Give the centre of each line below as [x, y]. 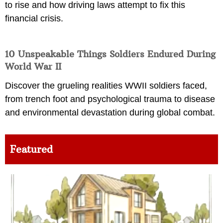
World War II [33, 66]
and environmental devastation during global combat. [110, 112]
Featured [31, 149]
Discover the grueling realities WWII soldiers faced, [106, 85]
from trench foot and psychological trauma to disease [110, 99]
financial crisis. [34, 18]
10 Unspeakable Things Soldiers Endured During [110, 54]
